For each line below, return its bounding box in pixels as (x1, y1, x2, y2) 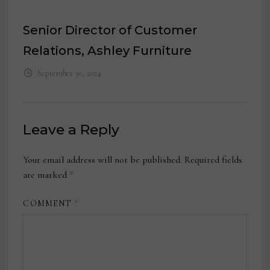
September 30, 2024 (37, 67, 101, 78)
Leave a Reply (23, 121, 120, 138)
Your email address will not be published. (23, 153, 183, 166)
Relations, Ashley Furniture (23, 43, 192, 58)
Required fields (184, 153, 243, 166)
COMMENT (23, 198, 75, 209)
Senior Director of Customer (23, 22, 198, 37)
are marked (23, 168, 70, 181)
